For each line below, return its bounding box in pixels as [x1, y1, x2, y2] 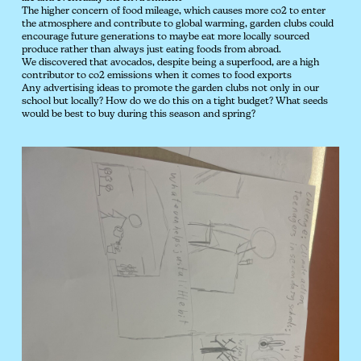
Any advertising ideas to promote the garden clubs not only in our [22, 84, 319, 93]
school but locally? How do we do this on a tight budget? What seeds [22, 97, 328, 106]
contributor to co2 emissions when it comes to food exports [22, 71, 292, 81]
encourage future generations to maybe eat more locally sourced [22, 32, 309, 42]
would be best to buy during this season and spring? [22, 110, 255, 119]
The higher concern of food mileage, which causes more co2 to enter [22, 6, 326, 16]
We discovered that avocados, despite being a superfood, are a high [22, 58, 319, 68]
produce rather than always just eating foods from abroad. [22, 45, 281, 55]
